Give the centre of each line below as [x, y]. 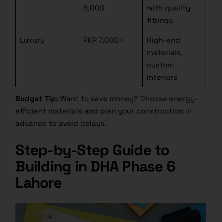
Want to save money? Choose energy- [128, 99]
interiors [162, 77]
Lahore [38, 183]
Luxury [32, 40]
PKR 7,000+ [103, 40]
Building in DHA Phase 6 [96, 166]
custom [160, 65]
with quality [168, 8]
